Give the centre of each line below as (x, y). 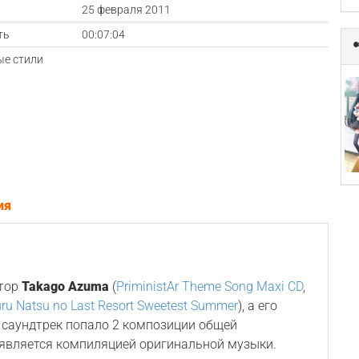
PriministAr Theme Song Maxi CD (210, 286)
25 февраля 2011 (126, 10)
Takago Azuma (66, 286)
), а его (258, 306)
